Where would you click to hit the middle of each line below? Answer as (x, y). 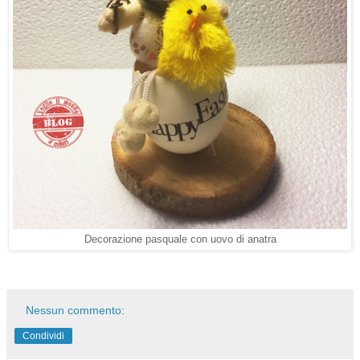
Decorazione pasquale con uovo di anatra (180, 240)
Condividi (43, 336)
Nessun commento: (76, 311)
